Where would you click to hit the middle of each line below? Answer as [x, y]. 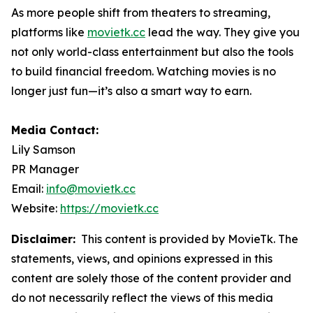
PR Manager [45, 169]
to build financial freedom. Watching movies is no [144, 71]
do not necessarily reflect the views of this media [142, 297]
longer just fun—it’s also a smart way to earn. [131, 90]
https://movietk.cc [109, 208]
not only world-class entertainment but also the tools [152, 51]
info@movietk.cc [91, 188]
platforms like [49, 32]
